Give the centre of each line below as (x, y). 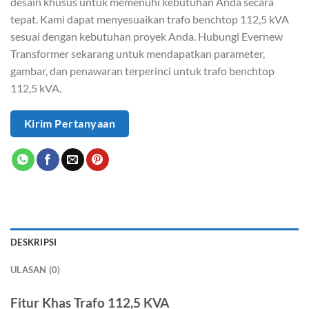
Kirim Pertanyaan (70, 124)
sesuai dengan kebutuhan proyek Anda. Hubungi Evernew (147, 36)
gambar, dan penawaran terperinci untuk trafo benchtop (142, 70)
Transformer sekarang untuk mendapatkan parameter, (138, 53)
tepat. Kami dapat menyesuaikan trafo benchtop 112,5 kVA (150, 19)
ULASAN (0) (36, 270)
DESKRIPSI (34, 242)
